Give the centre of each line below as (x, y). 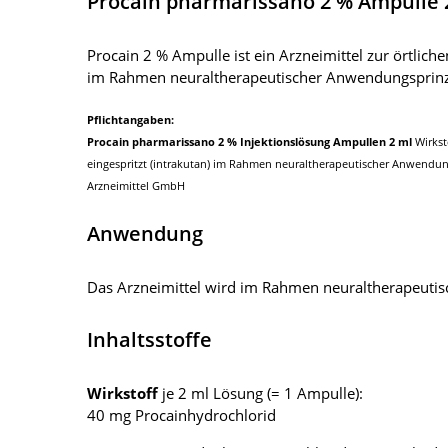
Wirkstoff (124, 392)
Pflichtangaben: (130, 119)
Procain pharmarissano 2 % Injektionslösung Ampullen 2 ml (249, 141)
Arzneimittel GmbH (136, 185)
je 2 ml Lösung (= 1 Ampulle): (262, 392)
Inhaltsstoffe (149, 339)
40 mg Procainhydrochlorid (181, 414)
